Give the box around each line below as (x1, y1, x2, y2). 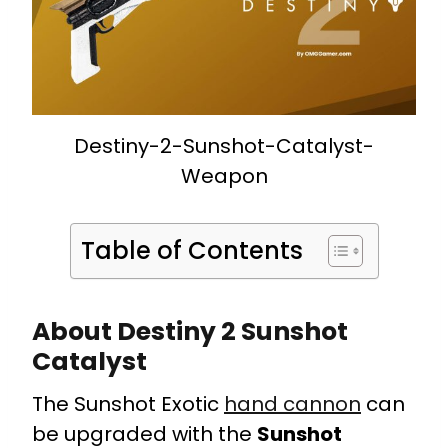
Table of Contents (80, 234, 303, 268)
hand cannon (224, 390, 361, 419)
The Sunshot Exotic (32, 390, 224, 419)
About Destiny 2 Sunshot (32, 313, 348, 349)
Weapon (180, 162, 268, 191)
